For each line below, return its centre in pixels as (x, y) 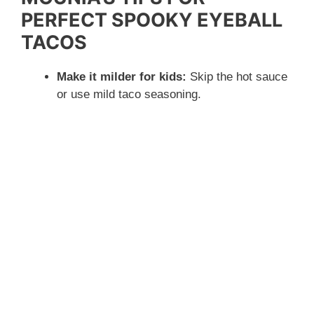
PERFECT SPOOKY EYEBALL (152, 20)
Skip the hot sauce (237, 77)
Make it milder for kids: (122, 77)
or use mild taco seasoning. (129, 95)
